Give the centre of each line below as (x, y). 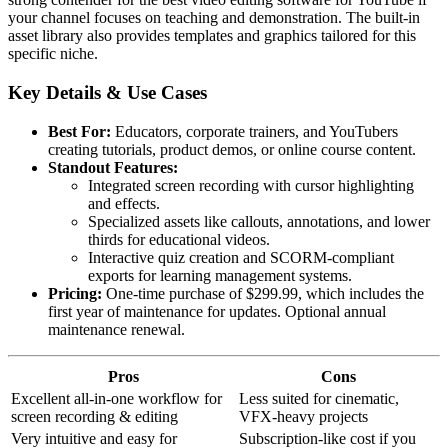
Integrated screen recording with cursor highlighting (251, 185)
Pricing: (75, 293)
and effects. (124, 203)
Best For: (79, 131)
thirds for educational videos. (179, 239)
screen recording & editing (94, 416)
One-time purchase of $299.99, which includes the (263, 293)
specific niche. (53, 54)
